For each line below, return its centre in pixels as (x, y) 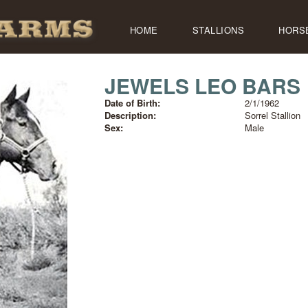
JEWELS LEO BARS (202, 86)
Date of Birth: (132, 103)
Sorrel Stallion (272, 115)
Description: (130, 115)
